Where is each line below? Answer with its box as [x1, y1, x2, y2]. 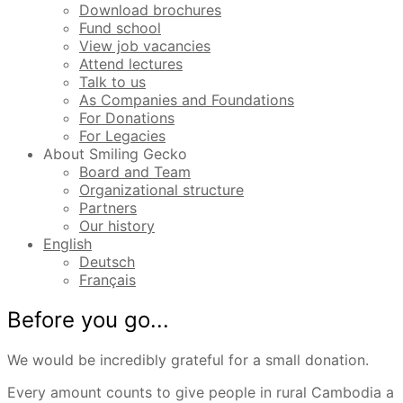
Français [79, 271, 136, 290]
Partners [79, 199, 137, 218]
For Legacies [79, 127, 166, 146]
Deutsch [79, 253, 135, 272]
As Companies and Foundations [79, 91, 294, 110]
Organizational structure [79, 181, 244, 200]
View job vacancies [79, 37, 210, 56]
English [43, 235, 92, 254]
